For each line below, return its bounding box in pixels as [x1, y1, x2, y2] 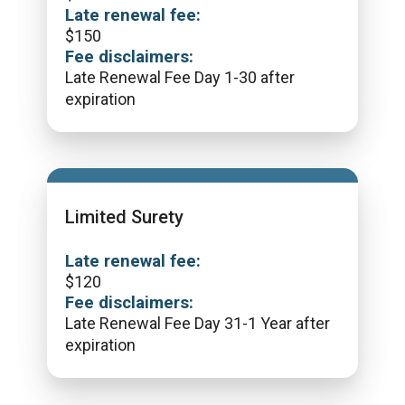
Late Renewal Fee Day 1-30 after [65, 68, 295, 87]
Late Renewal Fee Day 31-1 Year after [65, 314, 330, 333]
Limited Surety [65, 206, 184, 228]
